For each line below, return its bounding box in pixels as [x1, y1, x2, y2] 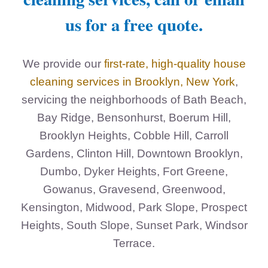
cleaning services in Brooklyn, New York [30, 75, 235, 88]
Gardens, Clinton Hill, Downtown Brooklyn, [25, 147, 243, 160]
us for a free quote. [65, 12, 203, 37]
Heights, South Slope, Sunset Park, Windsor [20, 218, 248, 232]
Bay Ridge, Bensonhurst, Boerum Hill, [37, 111, 231, 124]
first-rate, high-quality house [103, 57, 246, 70]
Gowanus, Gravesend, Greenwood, [42, 182, 226, 196]
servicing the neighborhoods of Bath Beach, [22, 93, 246, 106]
